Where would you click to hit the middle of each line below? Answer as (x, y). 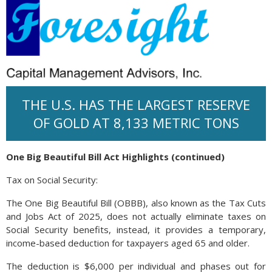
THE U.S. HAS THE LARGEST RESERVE (136, 104)
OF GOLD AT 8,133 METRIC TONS (136, 123)
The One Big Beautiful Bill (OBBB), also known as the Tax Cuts (136, 203)
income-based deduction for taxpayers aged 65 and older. (128, 243)
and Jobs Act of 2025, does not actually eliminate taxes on (136, 216)
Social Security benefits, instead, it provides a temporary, (136, 229)
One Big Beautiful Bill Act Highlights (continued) (115, 157)
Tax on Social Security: (52, 180)
